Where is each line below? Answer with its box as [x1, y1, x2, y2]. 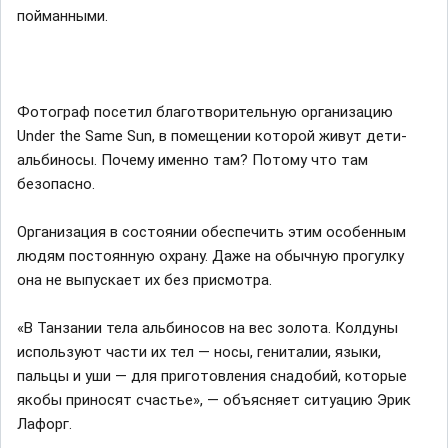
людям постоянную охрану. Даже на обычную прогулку [17, 246, 404, 265]
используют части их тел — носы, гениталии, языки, [17, 342, 381, 361]
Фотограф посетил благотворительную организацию [17, 102, 393, 121]
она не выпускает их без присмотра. [17, 270, 272, 289]
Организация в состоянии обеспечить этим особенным [17, 222, 406, 241]
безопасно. [17, 174, 95, 193]
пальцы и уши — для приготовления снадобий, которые [17, 366, 407, 385]
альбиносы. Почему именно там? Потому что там [17, 150, 368, 169]
